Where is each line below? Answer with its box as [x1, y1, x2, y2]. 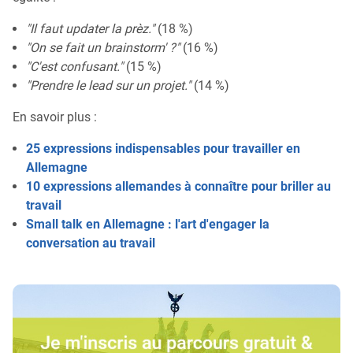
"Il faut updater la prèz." [26, 20, 154, 36]
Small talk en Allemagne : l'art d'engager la [26, 216, 269, 232]
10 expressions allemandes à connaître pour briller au [26, 178, 331, 194]
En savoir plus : [13, 109, 97, 124]
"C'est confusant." [26, 58, 123, 74]
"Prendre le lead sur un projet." [26, 77, 191, 93]
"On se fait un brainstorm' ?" [26, 39, 180, 55]
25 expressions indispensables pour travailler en [26, 140, 300, 156]
